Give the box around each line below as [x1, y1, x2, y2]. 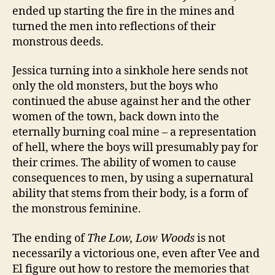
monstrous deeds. [12, 34, 104, 49]
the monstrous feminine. [12, 202, 144, 217]
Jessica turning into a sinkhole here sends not [12, 64, 248, 79]
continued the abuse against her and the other [12, 95, 250, 109]
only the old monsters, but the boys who [12, 79, 218, 94]
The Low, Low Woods [87, 231, 195, 246]
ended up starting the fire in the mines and [12, 4, 234, 18]
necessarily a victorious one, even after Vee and [12, 246, 260, 261]
